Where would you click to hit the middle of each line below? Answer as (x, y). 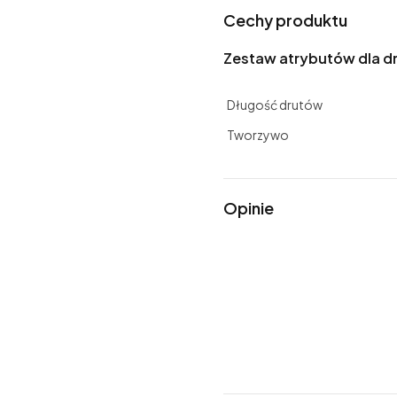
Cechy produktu (285, 19)
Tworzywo (258, 134)
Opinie (249, 207)
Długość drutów (275, 104)
